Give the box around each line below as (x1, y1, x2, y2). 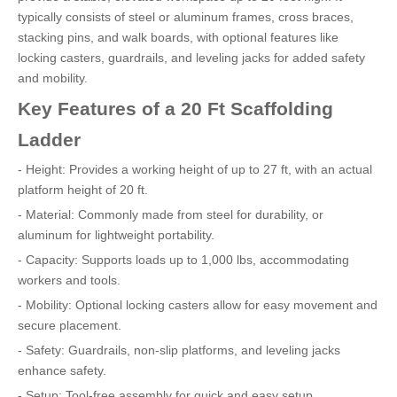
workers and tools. (18, 273, 121, 287)
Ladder (18, 129, 81, 150)
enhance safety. (18, 363, 106, 378)
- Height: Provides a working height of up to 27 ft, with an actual (18, 162, 372, 176)
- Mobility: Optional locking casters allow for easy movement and (18, 298, 378, 312)
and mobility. (18, 71, 88, 85)
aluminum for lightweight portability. (18, 228, 214, 242)
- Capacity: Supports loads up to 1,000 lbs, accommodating (18, 253, 349, 267)
